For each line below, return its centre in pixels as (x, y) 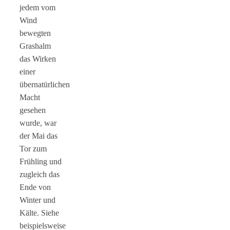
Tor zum (33, 148)
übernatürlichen (45, 84)
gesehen (33, 110)
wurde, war (38, 123)
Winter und (37, 200)
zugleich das (40, 174)
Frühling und (41, 161)
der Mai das (39, 136)
